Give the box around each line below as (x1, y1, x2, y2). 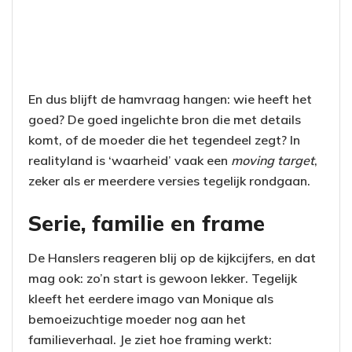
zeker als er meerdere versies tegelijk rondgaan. (28, 173, 310, 189)
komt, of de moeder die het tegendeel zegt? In (28, 132, 300, 148)
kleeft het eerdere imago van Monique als (28, 291, 273, 307)
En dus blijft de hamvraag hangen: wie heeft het (28, 91, 312, 108)
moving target (231, 152, 314, 169)
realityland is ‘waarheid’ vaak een (28, 152, 231, 169)
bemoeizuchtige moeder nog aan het (28, 311, 246, 328)
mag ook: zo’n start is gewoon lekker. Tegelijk (28, 270, 297, 287)
